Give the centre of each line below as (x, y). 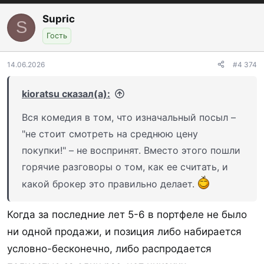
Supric (59, 19)
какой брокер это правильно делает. (110, 184)
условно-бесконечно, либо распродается (109, 249)
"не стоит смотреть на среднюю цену (110, 133)
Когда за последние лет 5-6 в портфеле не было (127, 214)
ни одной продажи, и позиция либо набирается (124, 232)
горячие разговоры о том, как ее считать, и (125, 166)
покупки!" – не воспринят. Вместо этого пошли (131, 150)
